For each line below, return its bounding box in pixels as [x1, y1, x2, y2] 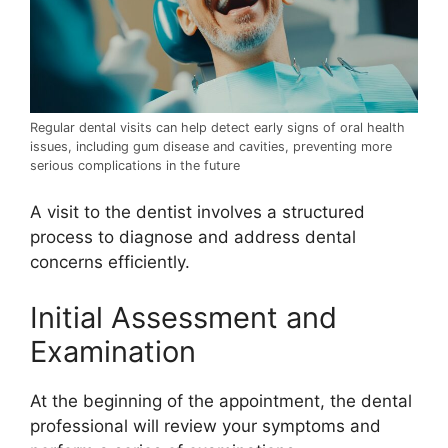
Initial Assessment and [30, 299, 337, 335]
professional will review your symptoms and [30, 415, 381, 436]
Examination [30, 333, 196, 369]
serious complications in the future [30, 157, 240, 173]
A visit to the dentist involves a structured [30, 202, 365, 223]
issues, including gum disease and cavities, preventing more [30, 138, 392, 154]
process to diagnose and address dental [30, 227, 356, 248]
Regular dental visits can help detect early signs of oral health [30, 119, 405, 135]
